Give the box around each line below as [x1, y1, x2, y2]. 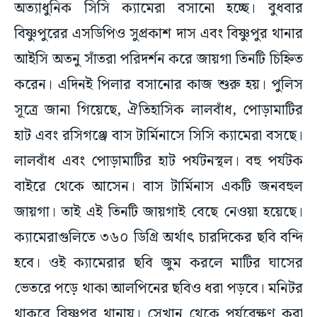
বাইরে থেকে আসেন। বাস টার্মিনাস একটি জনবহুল [14, 175, 303, 199]
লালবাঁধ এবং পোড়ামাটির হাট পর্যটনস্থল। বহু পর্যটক [14, 150, 303, 173]
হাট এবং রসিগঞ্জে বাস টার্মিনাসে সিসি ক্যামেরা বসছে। [14, 125, 303, 148]
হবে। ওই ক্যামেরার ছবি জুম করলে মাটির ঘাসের [14, 252, 303, 275]
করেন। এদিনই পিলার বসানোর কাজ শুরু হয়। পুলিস [14, 74, 303, 97]
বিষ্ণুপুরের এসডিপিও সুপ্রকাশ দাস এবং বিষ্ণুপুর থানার [14, 23, 303, 46]
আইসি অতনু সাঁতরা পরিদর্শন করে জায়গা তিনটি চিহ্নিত [14, 48, 303, 71]
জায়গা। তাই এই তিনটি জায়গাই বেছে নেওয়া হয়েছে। [14, 201, 303, 224]
